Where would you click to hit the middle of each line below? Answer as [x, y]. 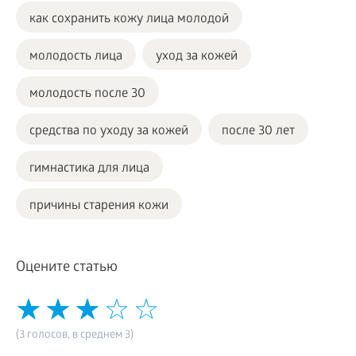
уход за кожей [197, 56]
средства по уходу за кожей [109, 131]
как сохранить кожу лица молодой [129, 19]
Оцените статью [67, 268]
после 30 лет [258, 131]
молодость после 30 [87, 94]
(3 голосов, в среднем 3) [75, 335]
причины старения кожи [99, 206]
